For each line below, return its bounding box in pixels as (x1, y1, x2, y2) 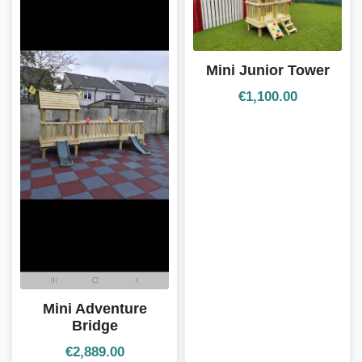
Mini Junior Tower (205, 61, 330, 78)
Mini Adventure (42, 300, 147, 317)
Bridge (71, 317, 118, 334)
